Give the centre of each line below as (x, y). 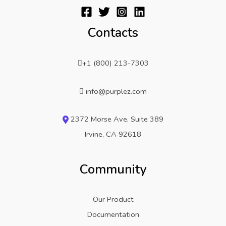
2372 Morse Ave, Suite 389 (116, 119)
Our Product (113, 200)
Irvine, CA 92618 (113, 134)
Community (113, 169)
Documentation (113, 215)
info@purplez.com (116, 91)
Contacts (113, 33)
